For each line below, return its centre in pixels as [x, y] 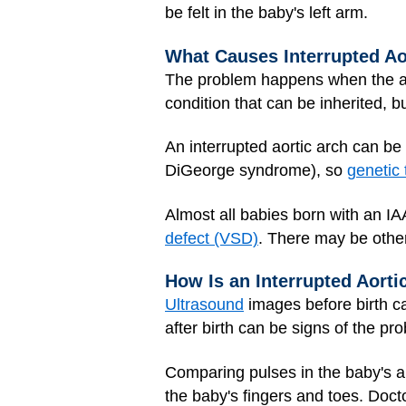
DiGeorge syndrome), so [256, 170]
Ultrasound [204, 304]
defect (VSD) [212, 238]
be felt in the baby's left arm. [266, 13]
